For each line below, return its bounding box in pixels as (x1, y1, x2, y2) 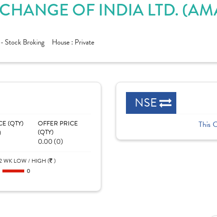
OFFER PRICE (37, 119, 78, 128)
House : (52, 37, 75, 47)
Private (75, 37, 94, 47)
